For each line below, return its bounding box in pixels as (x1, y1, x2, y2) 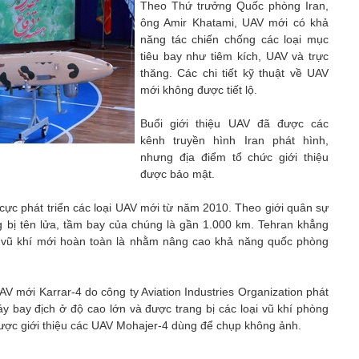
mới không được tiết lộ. (140, 83, 257, 96)
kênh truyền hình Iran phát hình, (140, 134, 329, 147)
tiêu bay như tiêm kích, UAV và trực (140, 50, 329, 63)
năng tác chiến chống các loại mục (140, 33, 329, 46)
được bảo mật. (140, 167, 215, 180)
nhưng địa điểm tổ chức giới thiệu (140, 151, 329, 163)
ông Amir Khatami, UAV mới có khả (140, 16, 329, 29)
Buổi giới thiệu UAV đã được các (140, 117, 329, 130)
